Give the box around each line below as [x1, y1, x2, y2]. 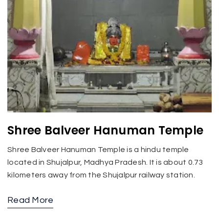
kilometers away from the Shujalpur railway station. [7, 171, 195, 179]
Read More [7, 195, 54, 205]
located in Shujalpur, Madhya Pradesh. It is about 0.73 [7, 158, 203, 166]
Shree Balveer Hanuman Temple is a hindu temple [7, 145, 189, 153]
